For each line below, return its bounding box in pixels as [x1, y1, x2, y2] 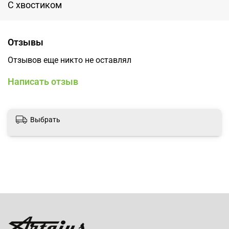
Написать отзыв [8, 76, 78, 87]
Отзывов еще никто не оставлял [8, 55, 131, 65]
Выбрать [30, 116, 60, 124]
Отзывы [8, 37, 43, 48]
